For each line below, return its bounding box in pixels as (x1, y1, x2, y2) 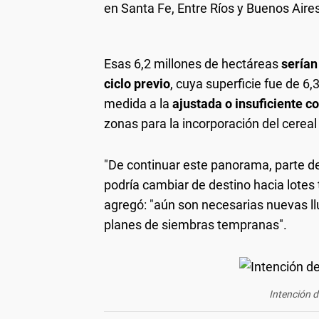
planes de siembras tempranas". (104, 216, 287, 232)
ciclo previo (104, 75, 170, 91)
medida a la (104, 95, 172, 111)
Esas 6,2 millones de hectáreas (104, 56, 281, 71)
